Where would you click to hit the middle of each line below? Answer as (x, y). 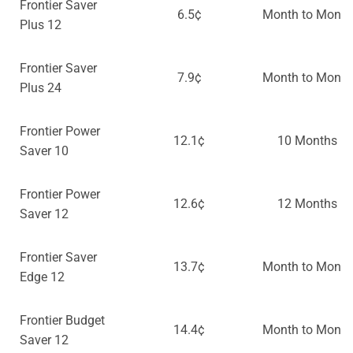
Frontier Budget (62, 321)
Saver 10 (44, 151)
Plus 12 (41, 25)
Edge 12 (42, 277)
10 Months (307, 141)
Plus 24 (41, 88)
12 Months (307, 204)
